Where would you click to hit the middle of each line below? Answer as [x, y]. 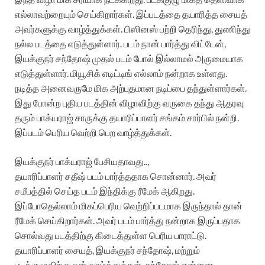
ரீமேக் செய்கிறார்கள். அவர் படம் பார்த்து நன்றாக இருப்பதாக [127, 220]
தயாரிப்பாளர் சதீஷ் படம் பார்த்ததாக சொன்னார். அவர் [116, 176]
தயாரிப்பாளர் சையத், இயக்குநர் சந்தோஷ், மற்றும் [107, 250]
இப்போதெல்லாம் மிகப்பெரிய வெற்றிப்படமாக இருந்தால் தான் [129, 205]
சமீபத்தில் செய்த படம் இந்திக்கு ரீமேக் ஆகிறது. [105, 190]
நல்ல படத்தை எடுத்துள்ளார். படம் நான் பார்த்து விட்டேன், [120, 43]
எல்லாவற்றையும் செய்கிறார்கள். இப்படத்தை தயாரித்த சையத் [131, 14]
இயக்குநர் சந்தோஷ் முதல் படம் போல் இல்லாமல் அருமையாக [129, 58]
